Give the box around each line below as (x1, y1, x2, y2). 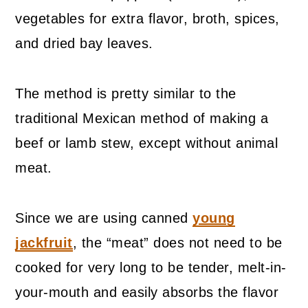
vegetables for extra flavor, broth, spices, (15, 11, 280, 27)
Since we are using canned (15, 210, 193, 226)
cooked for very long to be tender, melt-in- (15, 260, 287, 276)
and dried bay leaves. (15, 36, 158, 52)
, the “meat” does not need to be (72, 235, 283, 251)
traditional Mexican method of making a (15, 111, 269, 126)
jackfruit (15, 235, 73, 251)
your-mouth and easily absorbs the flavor (15, 285, 279, 300)
